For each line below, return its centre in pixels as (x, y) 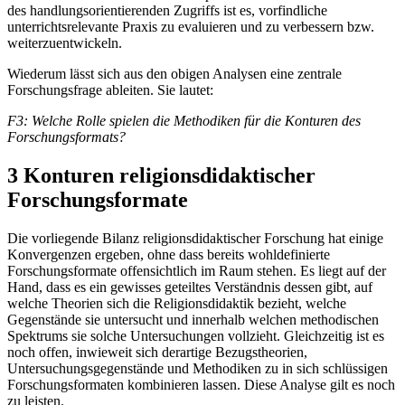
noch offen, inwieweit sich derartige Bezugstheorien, (157, 353)
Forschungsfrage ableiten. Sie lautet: (110, 90)
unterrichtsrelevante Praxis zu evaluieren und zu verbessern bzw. (191, 27)
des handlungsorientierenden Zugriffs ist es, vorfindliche (167, 11)
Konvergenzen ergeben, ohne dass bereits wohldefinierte (169, 255)
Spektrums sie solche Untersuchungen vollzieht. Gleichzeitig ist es (196, 336)
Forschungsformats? (66, 137)
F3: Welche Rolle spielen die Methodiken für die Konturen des (184, 121)
